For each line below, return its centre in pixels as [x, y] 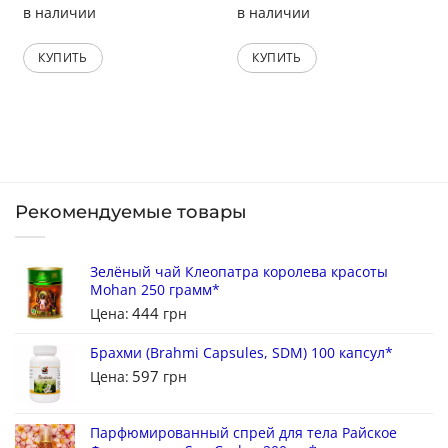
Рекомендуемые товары [131, 211]
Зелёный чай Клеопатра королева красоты [239, 271]
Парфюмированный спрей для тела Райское [243, 432]
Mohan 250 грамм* [155, 289]
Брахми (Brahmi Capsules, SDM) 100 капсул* [241, 352]
